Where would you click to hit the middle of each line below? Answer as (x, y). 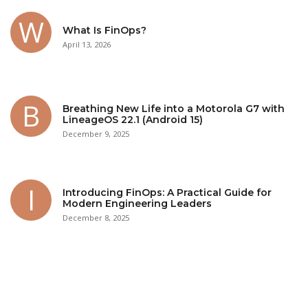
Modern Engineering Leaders (137, 203)
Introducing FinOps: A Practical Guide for (167, 192)
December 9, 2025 (96, 133)
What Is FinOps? (104, 30)
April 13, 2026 (87, 44)
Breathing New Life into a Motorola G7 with (174, 108)
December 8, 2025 (96, 217)
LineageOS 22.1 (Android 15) (133, 119)
